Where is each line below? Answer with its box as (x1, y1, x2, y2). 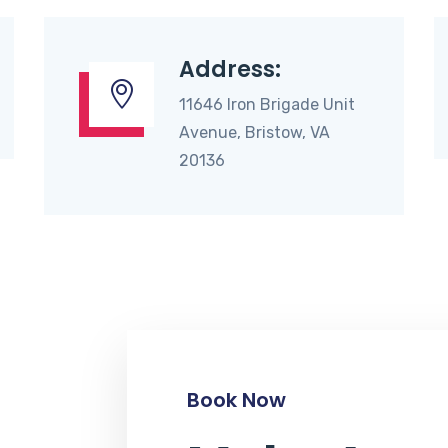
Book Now (186, 386, 286, 414)
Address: (179, 54, 281, 85)
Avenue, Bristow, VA (179, 123, 330, 142)
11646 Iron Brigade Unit (179, 95, 355, 114)
